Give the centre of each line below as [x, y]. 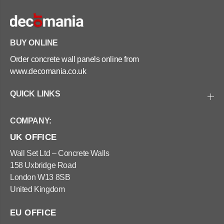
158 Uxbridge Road [43, 165]
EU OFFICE [33, 213]
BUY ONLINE [34, 43]
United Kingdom [37, 189]
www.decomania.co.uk [48, 71]
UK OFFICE [33, 137]
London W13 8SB [40, 177]
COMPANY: [31, 121]
